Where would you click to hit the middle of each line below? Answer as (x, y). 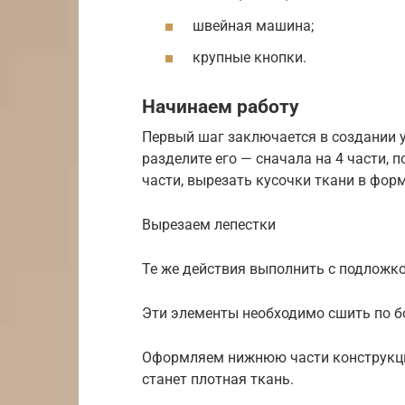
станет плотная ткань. (218, 379)
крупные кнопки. (250, 58)
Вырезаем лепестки (209, 224)
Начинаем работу (221, 107)
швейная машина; (253, 25)
